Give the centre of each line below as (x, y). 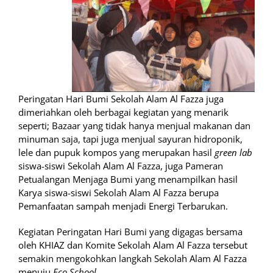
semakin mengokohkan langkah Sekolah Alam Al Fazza (133, 259)
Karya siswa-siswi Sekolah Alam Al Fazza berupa (119, 193)
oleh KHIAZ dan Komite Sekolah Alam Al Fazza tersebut (133, 245)
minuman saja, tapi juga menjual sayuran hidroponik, (130, 139)
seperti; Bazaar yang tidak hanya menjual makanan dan (134, 126)
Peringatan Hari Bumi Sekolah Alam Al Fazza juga (121, 99)
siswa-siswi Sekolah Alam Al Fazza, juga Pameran (121, 166)
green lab (233, 153)
